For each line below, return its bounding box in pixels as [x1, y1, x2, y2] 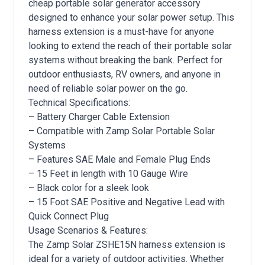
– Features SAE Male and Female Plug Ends [28, 154, 211, 165]
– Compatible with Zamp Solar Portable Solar [28, 125, 215, 137]
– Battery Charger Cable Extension [28, 111, 170, 122]
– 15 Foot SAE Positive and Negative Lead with [28, 196, 225, 208]
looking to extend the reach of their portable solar [28, 40, 232, 51]
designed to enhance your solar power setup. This [28, 12, 234, 23]
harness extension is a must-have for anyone [28, 26, 214, 37]
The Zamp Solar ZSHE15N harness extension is [28, 239, 225, 250]
